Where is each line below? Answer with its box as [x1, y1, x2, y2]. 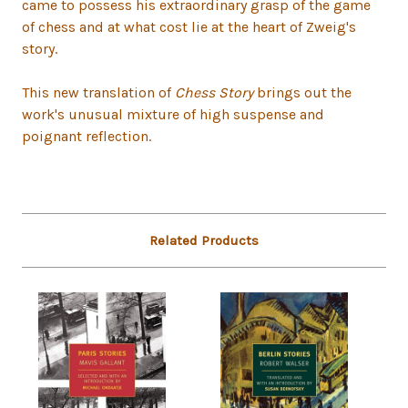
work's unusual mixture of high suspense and [22, 106, 324, 124]
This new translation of [22, 84, 175, 102]
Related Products [149, 232, 259, 250]
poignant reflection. [22, 127, 151, 146]
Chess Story [175, 84, 253, 102]
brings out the [253, 84, 352, 102]
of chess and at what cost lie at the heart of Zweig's [22, 18, 356, 36]
